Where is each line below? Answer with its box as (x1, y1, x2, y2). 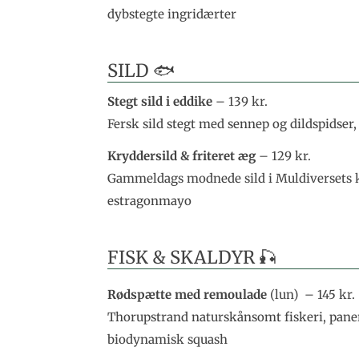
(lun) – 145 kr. (267, 286, 356, 302)
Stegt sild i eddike (107, 94, 213, 109)
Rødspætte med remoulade (107, 286, 268, 302)
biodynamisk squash (107, 331, 228, 347)
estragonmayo (107, 193, 192, 208)
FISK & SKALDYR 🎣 (107, 245, 277, 268)
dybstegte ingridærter (107, 6, 237, 22)
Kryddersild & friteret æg (107, 148, 256, 163)
